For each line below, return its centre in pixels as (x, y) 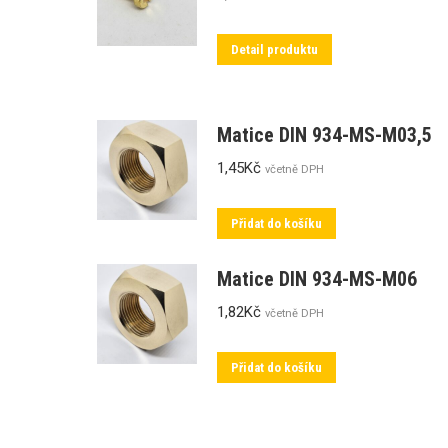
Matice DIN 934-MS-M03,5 (324, 135)
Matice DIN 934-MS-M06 (317, 279)
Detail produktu (274, 49)
